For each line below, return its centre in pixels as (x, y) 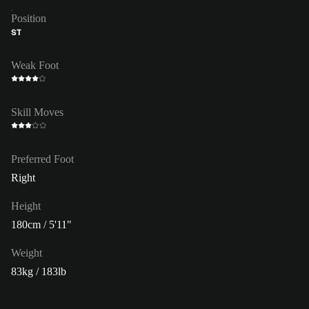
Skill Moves (37, 112)
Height (26, 206)
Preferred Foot (42, 159)
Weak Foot (35, 65)
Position (29, 18)
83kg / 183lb (39, 271)
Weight (27, 252)
